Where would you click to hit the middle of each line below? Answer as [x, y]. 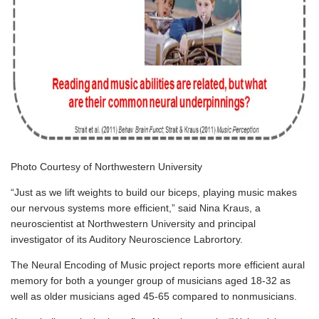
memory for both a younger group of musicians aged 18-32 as [151, 281]
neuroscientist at [49, 224]
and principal [225, 224]
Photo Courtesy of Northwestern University [106, 167]
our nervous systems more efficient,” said [105, 208]
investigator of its [50, 239]
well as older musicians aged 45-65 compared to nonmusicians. [154, 296]
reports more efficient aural [242, 265]
